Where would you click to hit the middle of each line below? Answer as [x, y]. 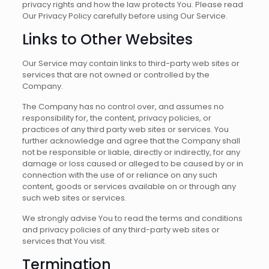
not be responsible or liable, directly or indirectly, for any [131, 152]
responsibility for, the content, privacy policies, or [116, 118]
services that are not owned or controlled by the [116, 75]
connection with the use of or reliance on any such [119, 175]
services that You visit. [64, 241]
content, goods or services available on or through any [129, 186]
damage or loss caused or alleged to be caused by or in [132, 164]
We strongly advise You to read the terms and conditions [132, 218]
